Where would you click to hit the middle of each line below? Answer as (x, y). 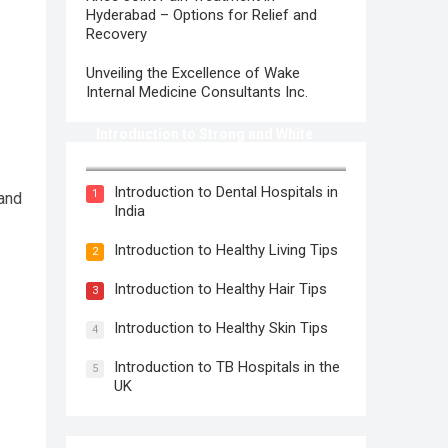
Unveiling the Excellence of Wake (193, 73)
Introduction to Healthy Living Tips (226, 250)
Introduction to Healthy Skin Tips (221, 328)
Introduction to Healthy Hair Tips (220, 289)
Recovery (116, 34)
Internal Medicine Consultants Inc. (197, 92)
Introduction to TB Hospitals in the (227, 367)
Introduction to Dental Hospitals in (226, 192)
